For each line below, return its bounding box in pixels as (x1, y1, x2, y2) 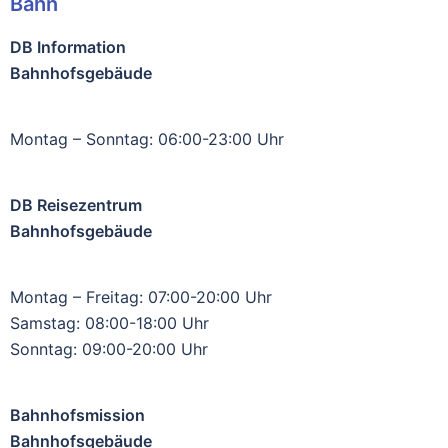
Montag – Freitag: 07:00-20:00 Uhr (10, 286, 272, 307)
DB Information (10, 36, 126, 57)
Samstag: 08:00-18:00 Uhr (10, 312, 209, 333)
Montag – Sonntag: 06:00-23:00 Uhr (10, 128, 284, 149)
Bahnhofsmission (10, 404, 145, 425)
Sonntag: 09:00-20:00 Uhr (10, 338, 208, 359)
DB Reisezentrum (10, 194, 142, 215)
